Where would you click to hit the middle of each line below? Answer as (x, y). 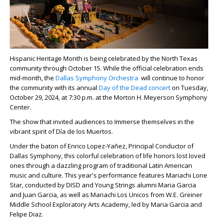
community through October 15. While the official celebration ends (107, 68)
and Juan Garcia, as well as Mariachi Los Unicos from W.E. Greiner (106, 194)
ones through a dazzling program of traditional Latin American (101, 165)
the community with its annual (54, 87)
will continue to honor (171, 78)
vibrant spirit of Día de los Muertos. (62, 131)
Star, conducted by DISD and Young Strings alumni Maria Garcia (103, 185)
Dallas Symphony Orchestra (97, 78)
